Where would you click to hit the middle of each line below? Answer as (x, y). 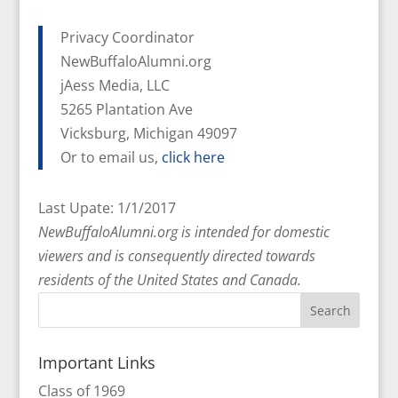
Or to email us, (111, 157)
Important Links (96, 362)
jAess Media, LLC (115, 85)
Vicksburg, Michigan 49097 (148, 133)
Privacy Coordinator (127, 37)
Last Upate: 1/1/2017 (107, 208)
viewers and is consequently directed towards (176, 256)
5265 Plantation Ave (126, 109)
